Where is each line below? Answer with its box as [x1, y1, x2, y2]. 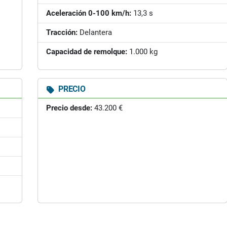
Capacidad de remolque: [46, 47, 127, 56]
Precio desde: [46, 103, 92, 112]
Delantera [78, 28, 112, 37]
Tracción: [46, 28, 78, 37]
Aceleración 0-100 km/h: [46, 9, 131, 18]
